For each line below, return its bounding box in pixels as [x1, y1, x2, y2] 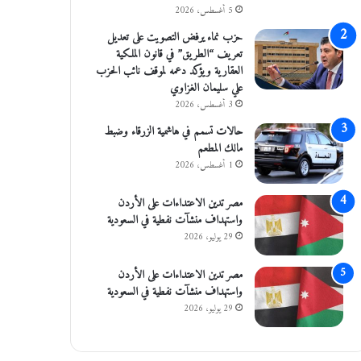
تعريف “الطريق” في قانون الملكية [115, 44, 243, 64]
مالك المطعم [197, 139, 243, 159]
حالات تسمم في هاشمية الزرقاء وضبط [104, 122, 243, 142]
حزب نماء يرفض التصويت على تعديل [106, 27, 243, 48]
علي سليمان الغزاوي [169, 78, 243, 98]
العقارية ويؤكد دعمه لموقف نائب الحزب [95, 61, 243, 81]
